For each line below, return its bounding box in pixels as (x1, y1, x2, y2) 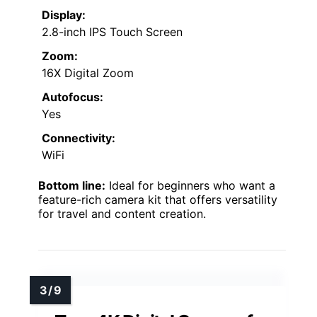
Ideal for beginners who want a (105, 178, 275, 193)
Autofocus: (42, 90, 103, 105)
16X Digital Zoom (42, 66, 134, 81)
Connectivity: (42, 131, 115, 146)
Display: (42, 8, 86, 23)
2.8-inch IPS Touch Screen (42, 25, 183, 40)
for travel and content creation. (38, 207, 206, 221)
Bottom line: (38, 178, 105, 193)
